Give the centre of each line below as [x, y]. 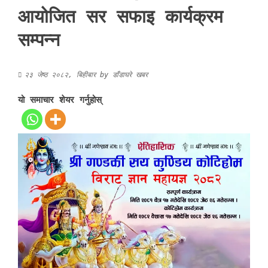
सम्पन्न [39, 40]
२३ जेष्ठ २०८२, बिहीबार [60, 75]
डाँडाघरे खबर [130, 75]
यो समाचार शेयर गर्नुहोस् [60, 100]
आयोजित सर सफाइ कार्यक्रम [121, 16]
